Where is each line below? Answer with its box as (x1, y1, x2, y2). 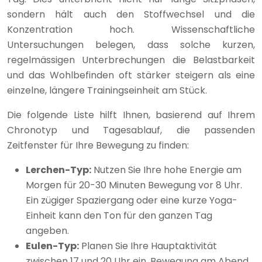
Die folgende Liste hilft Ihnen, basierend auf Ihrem (7, 108, 255, 122)
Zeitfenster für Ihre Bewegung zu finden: (7, 139, 189, 153)
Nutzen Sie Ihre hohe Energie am (91, 163, 242, 177)
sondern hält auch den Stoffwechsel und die (7, 8, 255, 22)
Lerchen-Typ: (26, 163, 91, 177)
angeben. (26, 224, 69, 238)
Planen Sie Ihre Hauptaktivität (79, 239, 217, 253)
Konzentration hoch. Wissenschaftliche (7, 23, 255, 37)
